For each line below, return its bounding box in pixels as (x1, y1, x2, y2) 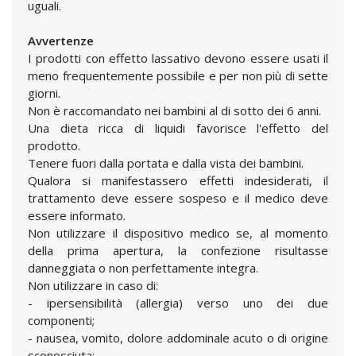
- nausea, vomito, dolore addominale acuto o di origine (28, 330, 328, 346)
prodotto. (28, 137, 80, 153)
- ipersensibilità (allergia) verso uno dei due (28, 295, 328, 311)
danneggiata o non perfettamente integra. (28, 260, 258, 276)
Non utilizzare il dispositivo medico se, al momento (28, 225, 328, 241)
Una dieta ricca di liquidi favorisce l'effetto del (28, 120, 328, 136)
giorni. (28, 85, 60, 101)
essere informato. (28, 207, 126, 223)
